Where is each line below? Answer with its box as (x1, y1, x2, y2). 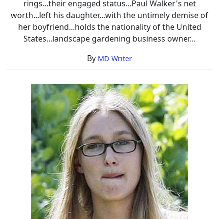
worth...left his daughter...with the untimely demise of (11, 9, 208, 21)
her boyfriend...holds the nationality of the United (18, 21, 201, 32)
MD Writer (98, 53, 132, 63)
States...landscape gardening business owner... (23, 33, 196, 44)
